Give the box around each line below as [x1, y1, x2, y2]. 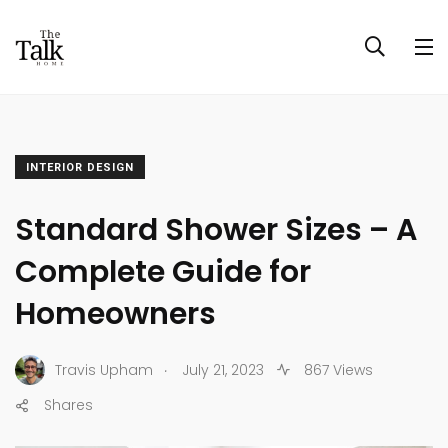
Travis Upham [55, 359, 153, 380]
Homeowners [15, 293, 216, 335]
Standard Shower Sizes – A [15, 209, 417, 251]
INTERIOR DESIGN [26, 161, 134, 174]
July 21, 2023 [182, 359, 264, 380]
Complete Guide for [15, 251, 311, 293]
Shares [44, 395, 93, 415]
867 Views [300, 359, 373, 380]
